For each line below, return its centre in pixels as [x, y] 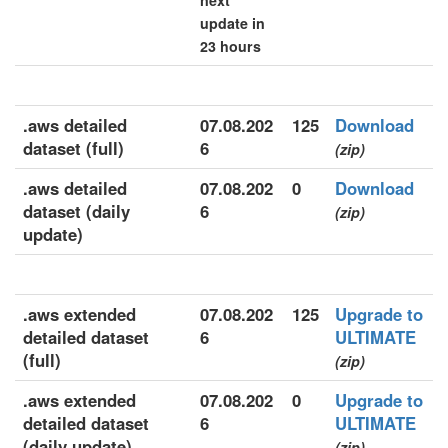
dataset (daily [76, 211]
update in [232, 23]
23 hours [230, 46]
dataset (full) [73, 148]
